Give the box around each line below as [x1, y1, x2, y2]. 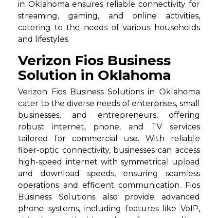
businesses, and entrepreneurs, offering [18, 110, 200, 120]
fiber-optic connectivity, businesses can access [18, 145, 200, 155]
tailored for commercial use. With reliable [18, 134, 200, 144]
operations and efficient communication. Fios [18, 181, 200, 190]
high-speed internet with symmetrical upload [18, 157, 200, 167]
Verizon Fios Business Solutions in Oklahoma [18, 87, 200, 97]
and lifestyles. [18, 35, 70, 44]
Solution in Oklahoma [18, 67, 171, 84]
